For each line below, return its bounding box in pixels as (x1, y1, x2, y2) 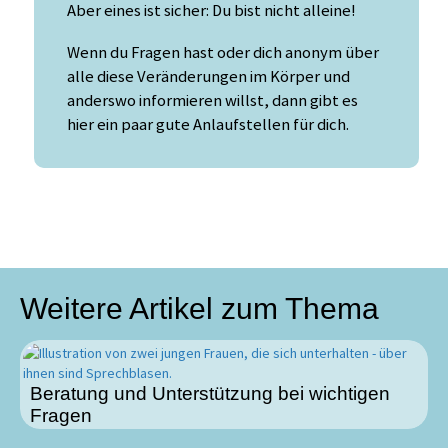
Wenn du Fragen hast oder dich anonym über (67, 42, 379, 64)
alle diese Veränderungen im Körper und (67, 66, 350, 88)
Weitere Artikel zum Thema (20, 292, 379, 326)
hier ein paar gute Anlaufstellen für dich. (67, 114, 349, 136)
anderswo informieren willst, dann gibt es (67, 90, 358, 112)
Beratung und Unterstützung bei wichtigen (30, 383, 390, 405)
